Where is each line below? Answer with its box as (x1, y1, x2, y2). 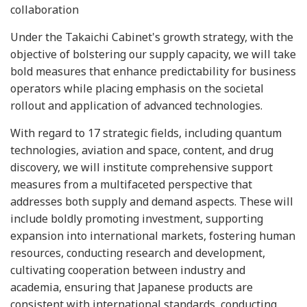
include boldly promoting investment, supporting (10, 211, 263, 226)
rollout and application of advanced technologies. (10, 98, 262, 113)
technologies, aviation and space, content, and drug (10, 143, 273, 158)
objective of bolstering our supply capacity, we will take (10, 47, 296, 62)
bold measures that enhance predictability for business (10, 64, 296, 79)
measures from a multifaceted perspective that (10, 177, 252, 192)
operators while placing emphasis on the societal (10, 81, 264, 96)
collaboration (10, 2, 79, 17)
